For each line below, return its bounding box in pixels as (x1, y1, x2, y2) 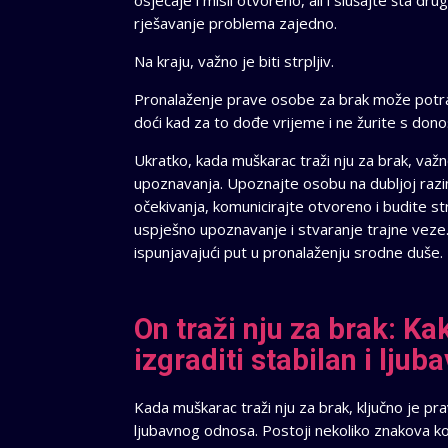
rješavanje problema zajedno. (134, 13, 338, 34)
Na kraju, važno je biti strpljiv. (134, 51, 335, 72)
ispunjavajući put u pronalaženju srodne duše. (134, 242, 444, 263)
